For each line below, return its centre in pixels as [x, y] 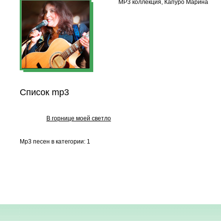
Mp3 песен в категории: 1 [55, 142]
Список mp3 [44, 92]
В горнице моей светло [79, 118]
